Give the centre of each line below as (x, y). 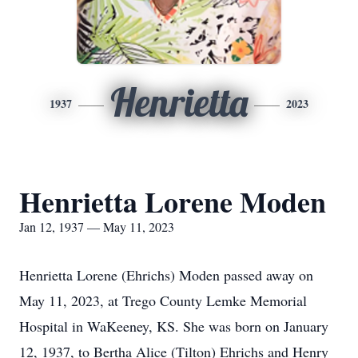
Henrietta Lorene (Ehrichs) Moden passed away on (166, 275)
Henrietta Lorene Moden (173, 201)
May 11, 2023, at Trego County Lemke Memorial (163, 300)
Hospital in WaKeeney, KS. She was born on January (174, 326)
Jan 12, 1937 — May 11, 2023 (97, 227)
